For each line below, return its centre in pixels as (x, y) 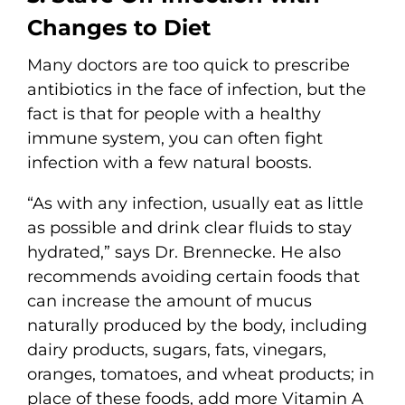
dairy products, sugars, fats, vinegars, (177, 349)
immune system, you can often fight (175, 138)
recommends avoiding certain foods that (193, 276)
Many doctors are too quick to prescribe (188, 65)
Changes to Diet (119, 27)
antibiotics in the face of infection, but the (197, 89)
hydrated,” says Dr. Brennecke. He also (184, 252)
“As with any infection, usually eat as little (195, 203)
